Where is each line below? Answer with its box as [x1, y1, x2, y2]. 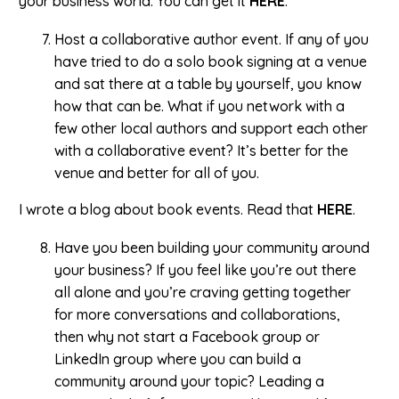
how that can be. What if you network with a [54, 96, 345, 115]
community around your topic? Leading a [54, 371, 324, 390]
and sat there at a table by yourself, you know [54, 74, 362, 93]
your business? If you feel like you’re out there [54, 260, 356, 279]
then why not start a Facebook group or [54, 327, 320, 346]
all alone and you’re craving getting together [54, 282, 351, 301]
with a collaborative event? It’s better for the [54, 141, 348, 159]
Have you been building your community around [54, 238, 370, 256]
